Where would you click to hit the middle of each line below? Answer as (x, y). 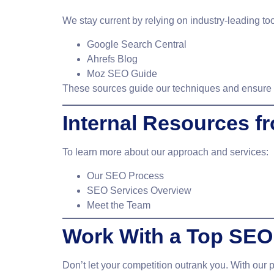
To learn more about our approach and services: (165, 152)
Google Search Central (137, 44)
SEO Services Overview (139, 190)
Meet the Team (119, 205)
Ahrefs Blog (112, 59)
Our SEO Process (125, 176)
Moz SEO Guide (122, 73)
